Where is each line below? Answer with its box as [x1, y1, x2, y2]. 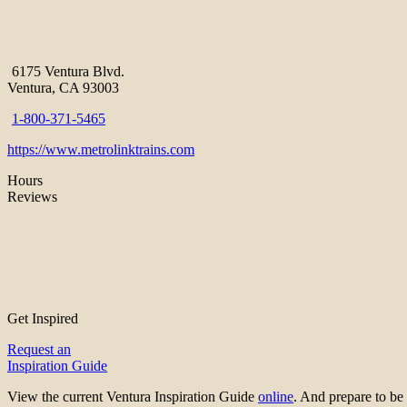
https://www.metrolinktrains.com [7, 142, 194, 158]
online [258, 389, 293, 405]
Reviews [7, 189, 57, 205]
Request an [7, 342, 71, 358]
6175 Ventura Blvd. [8, 64, 124, 80]
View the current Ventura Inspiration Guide [7, 389, 258, 405]
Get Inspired [7, 311, 82, 327]
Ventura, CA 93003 [7, 80, 119, 96]
